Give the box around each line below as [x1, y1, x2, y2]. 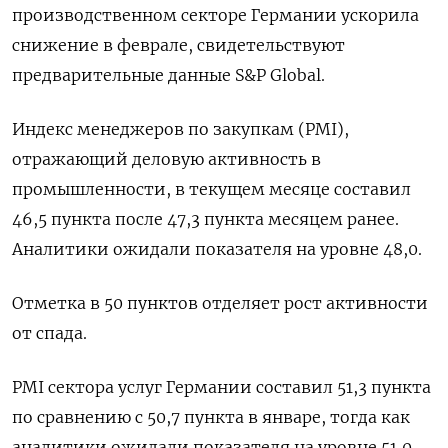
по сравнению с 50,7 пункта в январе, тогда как [12, 406, 410, 427]
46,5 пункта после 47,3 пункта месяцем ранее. [12, 208, 399, 229]
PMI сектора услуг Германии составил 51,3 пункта [12, 376, 431, 397]
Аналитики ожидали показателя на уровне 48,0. [12, 238, 422, 259]
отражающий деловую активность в [12, 148, 321, 169]
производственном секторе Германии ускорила [12, 4, 419, 25]
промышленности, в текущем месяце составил [12, 178, 411, 199]
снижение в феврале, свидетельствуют [12, 34, 345, 55]
